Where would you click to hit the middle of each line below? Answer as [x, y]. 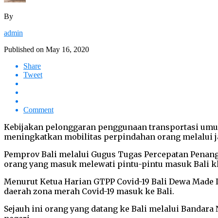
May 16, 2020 [67, 49]
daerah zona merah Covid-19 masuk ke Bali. [89, 191]
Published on [24, 49]
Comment [38, 109]
